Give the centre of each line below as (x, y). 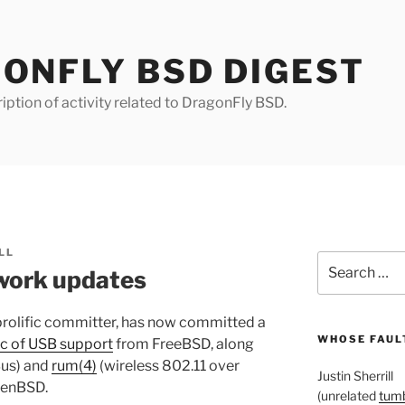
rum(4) (74, 365)
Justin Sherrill (355, 376)
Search (338, 260)
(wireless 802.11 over (168, 365)
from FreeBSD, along (184, 344)
